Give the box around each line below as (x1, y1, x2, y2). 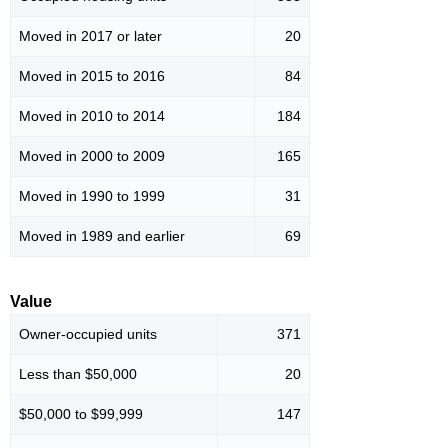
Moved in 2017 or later (19, 28, 162, 45)
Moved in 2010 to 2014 (19, 108, 165, 125)
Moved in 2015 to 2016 (19, 68, 165, 85)
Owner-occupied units (19, 326, 157, 343)
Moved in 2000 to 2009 (19, 148, 165, 165)
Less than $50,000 (19, 366, 137, 383)
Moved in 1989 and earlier (19, 228, 185, 245)
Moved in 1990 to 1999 (19, 188, 165, 205)
